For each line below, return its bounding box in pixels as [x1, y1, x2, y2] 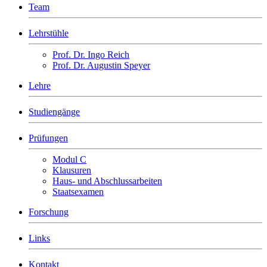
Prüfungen [29, 133, 68, 143]
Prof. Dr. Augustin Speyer [52, 60, 150, 70]
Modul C [52, 154, 86, 164]
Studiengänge [29, 107, 80, 117]
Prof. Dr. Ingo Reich [52, 49, 129, 60]
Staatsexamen [52, 187, 104, 197]
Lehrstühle [29, 28, 69, 38]
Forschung [29, 207, 69, 217]
